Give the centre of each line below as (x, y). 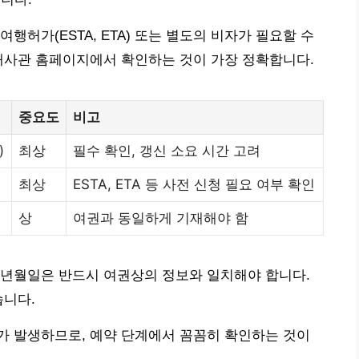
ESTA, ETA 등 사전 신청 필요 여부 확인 (194, 184)
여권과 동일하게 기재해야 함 (161, 218)
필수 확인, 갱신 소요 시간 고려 (167, 150)
